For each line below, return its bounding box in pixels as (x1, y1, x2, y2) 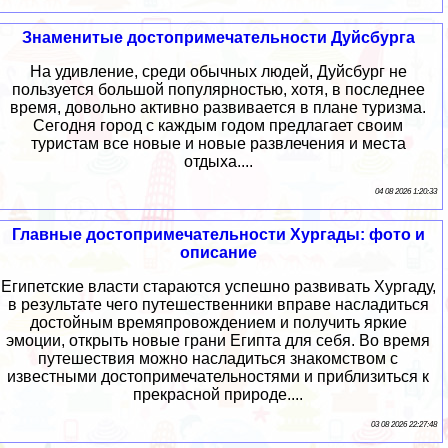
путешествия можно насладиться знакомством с (38, 350, 398, 368)
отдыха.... (183, 153, 253, 171)
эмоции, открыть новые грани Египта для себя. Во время (6, 332, 430, 350)
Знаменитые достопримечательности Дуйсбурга (21, 29, 415, 47)
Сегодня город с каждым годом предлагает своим (33, 117, 403, 135)
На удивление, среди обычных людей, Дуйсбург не (29, 63, 407, 81)
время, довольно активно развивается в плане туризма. (10, 99, 426, 117)
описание (179, 244, 257, 262)
